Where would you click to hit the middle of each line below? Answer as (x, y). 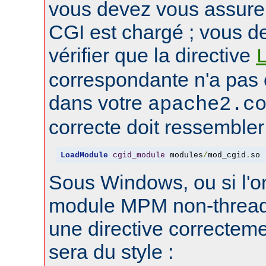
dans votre (98, 103)
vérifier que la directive (152, 56)
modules (184, 155)
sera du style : (111, 252)
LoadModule (84, 155)
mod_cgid (227, 155)
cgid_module (139, 155)
